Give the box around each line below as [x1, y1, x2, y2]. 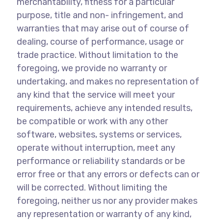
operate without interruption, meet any [16, 142, 175, 153]
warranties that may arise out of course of [16, 23, 189, 34]
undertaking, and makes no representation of [16, 76, 199, 87]
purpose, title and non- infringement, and [16, 10, 183, 21]
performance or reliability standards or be [16, 156, 185, 166]
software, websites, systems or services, [16, 129, 182, 140]
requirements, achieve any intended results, [16, 103, 192, 113]
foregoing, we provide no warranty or [16, 63, 167, 74]
